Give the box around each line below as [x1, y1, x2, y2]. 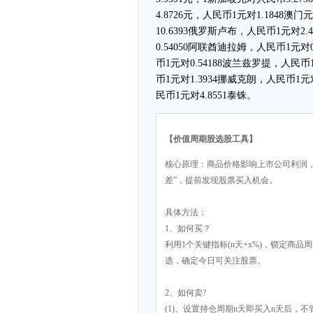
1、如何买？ [165, 224, 211, 233]
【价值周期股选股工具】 [165, 134, 257, 144]
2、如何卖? [165, 288, 206, 298]
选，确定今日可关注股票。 [165, 256, 265, 265]
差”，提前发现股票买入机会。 [165, 175, 277, 185]
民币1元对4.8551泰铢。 [156, 90, 256, 101]
